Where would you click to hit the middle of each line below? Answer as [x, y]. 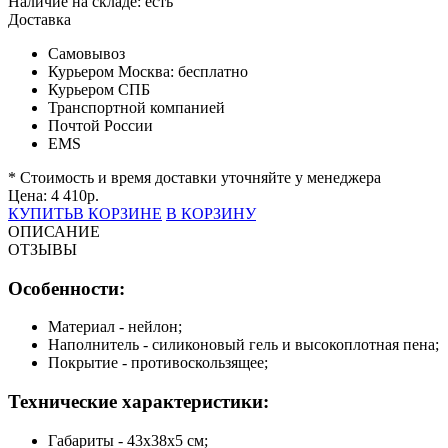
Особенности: [66, 288]
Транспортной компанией [136, 107]
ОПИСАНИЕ [54, 231]
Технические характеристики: [138, 401]
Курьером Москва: [113, 71]
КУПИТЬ [40, 213]
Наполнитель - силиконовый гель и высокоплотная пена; [243, 345]
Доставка [39, 19]
